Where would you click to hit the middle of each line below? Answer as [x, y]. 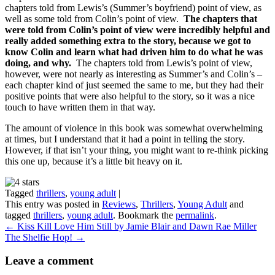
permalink [195, 215]
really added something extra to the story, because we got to [128, 41]
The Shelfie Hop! [40, 237]
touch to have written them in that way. [80, 107]
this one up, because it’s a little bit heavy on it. [94, 161]
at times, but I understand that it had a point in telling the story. [126, 139]
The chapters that [220, 18]
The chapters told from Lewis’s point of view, [163, 63]
